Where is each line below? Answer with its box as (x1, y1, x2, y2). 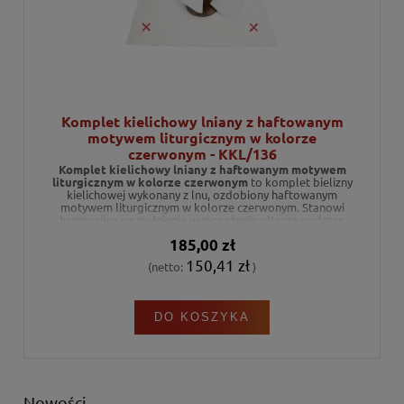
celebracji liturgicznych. (141, 224, 263, 240)
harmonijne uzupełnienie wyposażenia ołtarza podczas (60, 211, 344, 227)
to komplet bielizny (247, 173, 353, 189)
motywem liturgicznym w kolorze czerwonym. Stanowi (60, 198, 344, 215)
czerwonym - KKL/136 (127, 143, 277, 163)
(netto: (148, 259, 186, 275)
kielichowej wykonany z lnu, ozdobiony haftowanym (67, 186, 337, 202)
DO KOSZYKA (154, 310, 250, 325)
